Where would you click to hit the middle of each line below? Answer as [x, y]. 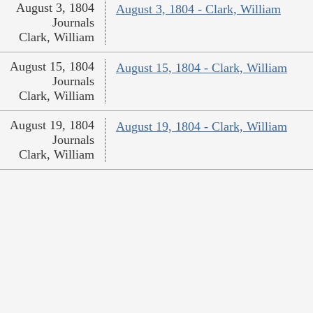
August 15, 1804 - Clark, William [201, 68]
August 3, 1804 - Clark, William [198, 9]
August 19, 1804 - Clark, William [201, 127]
